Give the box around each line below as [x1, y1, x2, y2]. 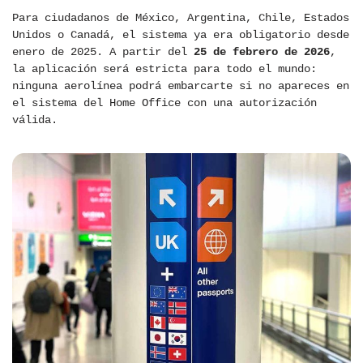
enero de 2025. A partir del [12, 45, 194, 59]
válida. [12, 113, 58, 127]
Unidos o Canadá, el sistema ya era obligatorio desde [12, 28, 349, 42]
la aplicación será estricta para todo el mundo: [12, 62, 317, 76]
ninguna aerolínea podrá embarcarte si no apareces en [12, 79, 349, 93]
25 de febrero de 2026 [194, 45, 330, 59]
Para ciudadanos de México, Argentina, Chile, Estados [12, 11, 349, 25]
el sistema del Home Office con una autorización [12, 96, 317, 110]
